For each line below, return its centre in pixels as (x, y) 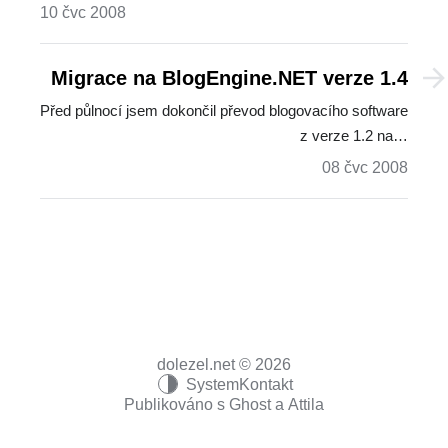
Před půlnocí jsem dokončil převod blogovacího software (224, 110)
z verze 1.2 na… (354, 135)
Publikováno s (176, 405)
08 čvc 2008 (365, 167)
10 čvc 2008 (83, 12)
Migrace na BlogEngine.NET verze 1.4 (229, 77)
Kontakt (265, 384)
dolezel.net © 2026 (224, 364)
